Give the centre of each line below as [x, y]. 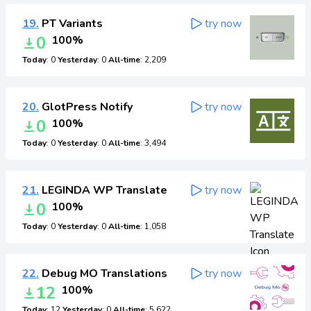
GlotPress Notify [86, 107]
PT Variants [71, 24]
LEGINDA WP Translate [103, 190]
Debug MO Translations [103, 274]
